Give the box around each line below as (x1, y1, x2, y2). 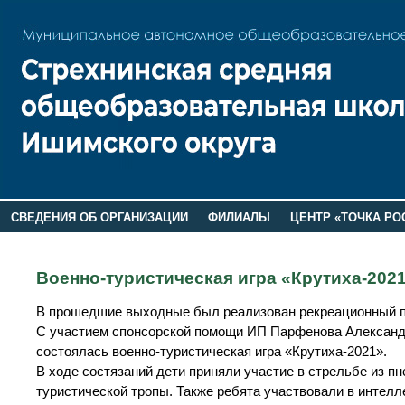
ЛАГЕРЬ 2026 (105, 234, 182, 249)
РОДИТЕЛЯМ (10, 234, 86, 249)
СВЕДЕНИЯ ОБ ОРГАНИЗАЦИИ (10, 211, 188, 224)
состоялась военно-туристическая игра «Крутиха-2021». (36, 344, 387, 359)
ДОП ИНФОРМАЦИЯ (202, 234, 318, 249)
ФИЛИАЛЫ (207, 211, 270, 224)
